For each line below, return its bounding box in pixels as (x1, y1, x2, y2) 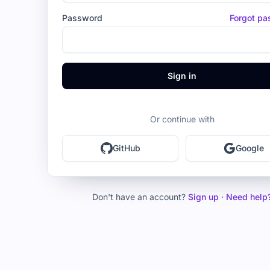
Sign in (168, 71, 197, 81)
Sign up (188, 192, 219, 202)
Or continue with (149, 114, 215, 124)
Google (236, 143, 265, 153)
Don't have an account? (92, 192, 186, 202)
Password (62, 13, 103, 23)
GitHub (112, 143, 140, 153)
